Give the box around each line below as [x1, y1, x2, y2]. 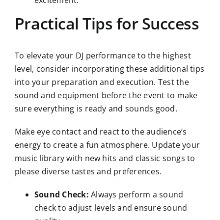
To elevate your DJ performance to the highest [14, 50, 191, 61]
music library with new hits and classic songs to [14, 153, 195, 164]
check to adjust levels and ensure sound [34, 202, 188, 214]
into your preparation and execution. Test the [14, 77, 189, 88]
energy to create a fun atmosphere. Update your [14, 139, 200, 151]
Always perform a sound [88, 189, 184, 200]
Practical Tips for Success [14, 13, 199, 34]
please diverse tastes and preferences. [14, 166, 162, 177]
